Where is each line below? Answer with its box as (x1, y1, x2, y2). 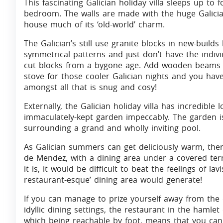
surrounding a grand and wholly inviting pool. (24, 122, 201, 134)
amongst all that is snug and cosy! (24, 82, 157, 93)
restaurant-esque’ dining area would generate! (24, 174, 202, 186)
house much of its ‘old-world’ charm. (24, 19, 165, 30)
